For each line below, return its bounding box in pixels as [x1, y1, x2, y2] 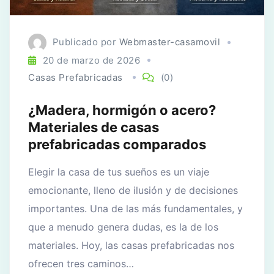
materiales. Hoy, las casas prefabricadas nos [28, 239, 234, 251]
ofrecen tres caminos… [28, 257, 134, 270]
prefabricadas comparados [28, 136, 206, 152]
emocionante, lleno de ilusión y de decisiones [28, 183, 238, 196]
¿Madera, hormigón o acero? [28, 102, 216, 118]
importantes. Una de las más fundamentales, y [28, 202, 243, 215]
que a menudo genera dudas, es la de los [28, 220, 218, 233]
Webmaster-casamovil [119, 36, 220, 48]
